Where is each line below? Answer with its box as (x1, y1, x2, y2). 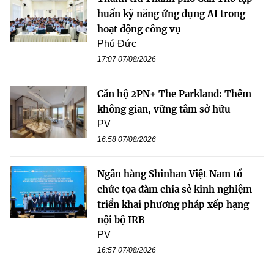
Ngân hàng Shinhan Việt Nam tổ (97, 168, 242, 180)
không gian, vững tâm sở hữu (97, 103, 231, 115)
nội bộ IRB (97, 213, 145, 226)
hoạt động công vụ (97, 23, 181, 35)
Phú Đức (97, 38, 136, 49)
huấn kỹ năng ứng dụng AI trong (97, 7, 245, 20)
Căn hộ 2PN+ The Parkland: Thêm (97, 87, 251, 100)
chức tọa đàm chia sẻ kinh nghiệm (97, 183, 252, 195)
